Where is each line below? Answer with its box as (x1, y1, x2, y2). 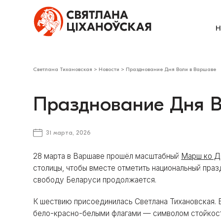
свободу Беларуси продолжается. (33, 175, 157, 184)
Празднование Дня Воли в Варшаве (126, 66, 217, 73)
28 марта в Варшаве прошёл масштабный (33, 151, 182, 161)
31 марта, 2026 (45, 129, 91, 137)
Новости (99, 66, 120, 73)
